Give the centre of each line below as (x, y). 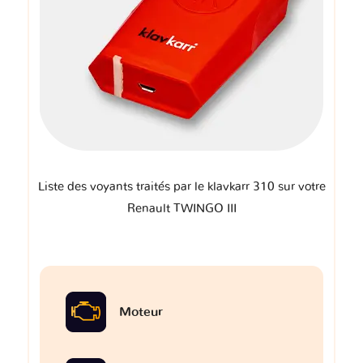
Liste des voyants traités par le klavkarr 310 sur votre (181, 187)
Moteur (141, 312)
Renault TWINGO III (181, 209)
